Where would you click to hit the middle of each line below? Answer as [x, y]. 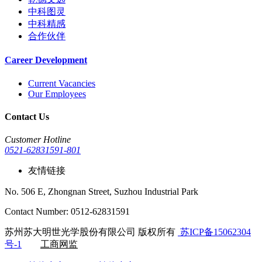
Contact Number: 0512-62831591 [67, 212]
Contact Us [27, 116]
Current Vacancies [62, 83]
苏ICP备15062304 [214, 232]
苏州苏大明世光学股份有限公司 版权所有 [91, 232]
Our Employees [57, 94]
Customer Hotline [38, 140]
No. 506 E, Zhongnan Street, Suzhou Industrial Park [101, 192]
